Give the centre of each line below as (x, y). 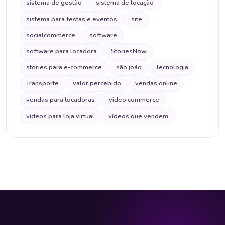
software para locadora (62, 51)
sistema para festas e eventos (72, 19)
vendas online (156, 84)
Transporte (43, 84)
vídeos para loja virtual (61, 116)
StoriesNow (129, 51)
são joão (129, 68)
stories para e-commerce (64, 68)
